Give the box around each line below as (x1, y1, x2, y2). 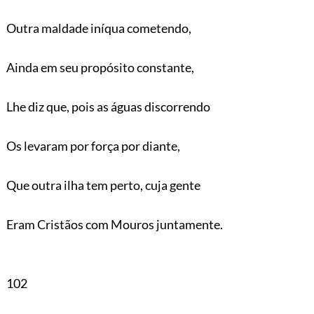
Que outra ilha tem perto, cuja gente (6, 177, 200, 193)
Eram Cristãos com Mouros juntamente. (6, 216, 223, 232)
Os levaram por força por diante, (6, 137, 180, 153)
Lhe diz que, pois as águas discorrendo (6, 98, 210, 114)
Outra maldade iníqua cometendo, (6, 20, 191, 36)
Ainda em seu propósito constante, (6, 59, 194, 75)
